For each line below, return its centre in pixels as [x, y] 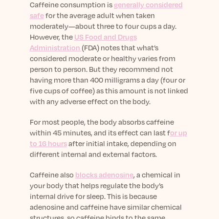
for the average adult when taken [99, 15]
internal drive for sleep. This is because [93, 196]
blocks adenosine [104, 175]
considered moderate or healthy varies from [102, 58]
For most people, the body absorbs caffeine [102, 122]
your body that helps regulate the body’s [96, 185]
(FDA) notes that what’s [120, 47]
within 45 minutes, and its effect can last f [100, 132]
